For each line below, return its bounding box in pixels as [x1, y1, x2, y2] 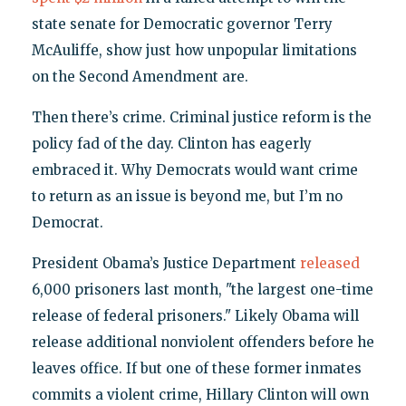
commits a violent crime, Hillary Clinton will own [31, 386, 369, 404]
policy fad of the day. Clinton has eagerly [31, 135, 312, 153]
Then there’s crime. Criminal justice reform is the [31, 109, 372, 127]
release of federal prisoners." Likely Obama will [31, 307, 359, 325]
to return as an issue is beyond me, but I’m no [31, 188, 343, 206]
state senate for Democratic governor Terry [31, 15, 333, 34]
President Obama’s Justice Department [31, 255, 300, 273]
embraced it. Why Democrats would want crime [31, 161, 358, 179]
